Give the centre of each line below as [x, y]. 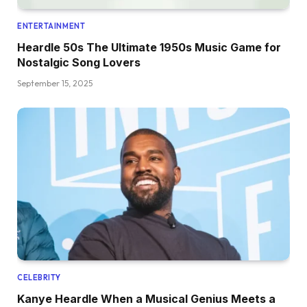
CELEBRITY [39, 278]
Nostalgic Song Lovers [79, 62]
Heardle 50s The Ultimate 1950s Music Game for [149, 47]
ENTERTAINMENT [51, 26]
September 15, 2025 [55, 83]
